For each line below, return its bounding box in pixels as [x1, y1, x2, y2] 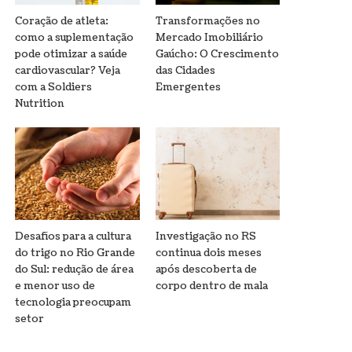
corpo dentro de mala [155, 279, 268, 294]
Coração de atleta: [15, 13, 109, 28]
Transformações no [155, 13, 260, 28]
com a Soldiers [15, 79, 93, 94]
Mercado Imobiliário [155, 30, 263, 45]
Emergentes [155, 79, 221, 94]
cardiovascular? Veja [15, 63, 121, 78]
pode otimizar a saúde [15, 46, 128, 61]
